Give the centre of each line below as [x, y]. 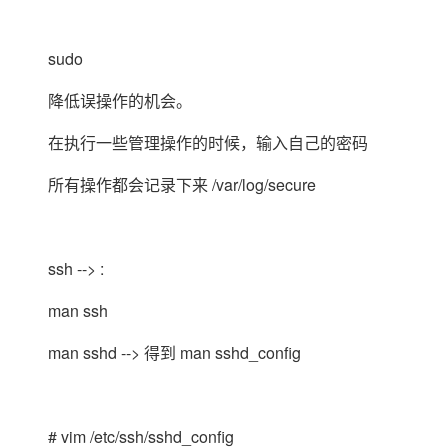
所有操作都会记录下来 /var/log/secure [182, 184]
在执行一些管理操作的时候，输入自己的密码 [208, 142]
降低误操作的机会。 [120, 100]
